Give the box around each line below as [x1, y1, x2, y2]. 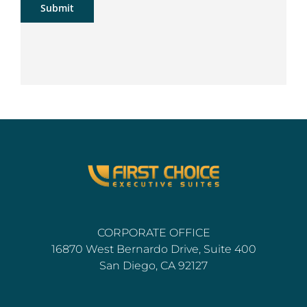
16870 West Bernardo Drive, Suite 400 [51, 242, 256, 256]
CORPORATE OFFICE [97, 225, 210, 239]
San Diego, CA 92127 [99, 258, 208, 272]
